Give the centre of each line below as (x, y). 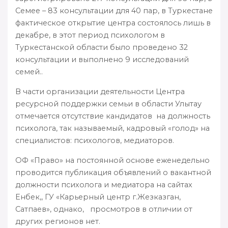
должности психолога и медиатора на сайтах (104, 184)
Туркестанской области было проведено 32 (102, 47)
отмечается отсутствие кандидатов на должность (113, 116)
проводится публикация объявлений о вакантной (113, 172)
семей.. (29, 72)
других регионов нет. (58, 221)
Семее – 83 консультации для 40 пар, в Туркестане (114, 10)
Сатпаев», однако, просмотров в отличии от (104, 209)
